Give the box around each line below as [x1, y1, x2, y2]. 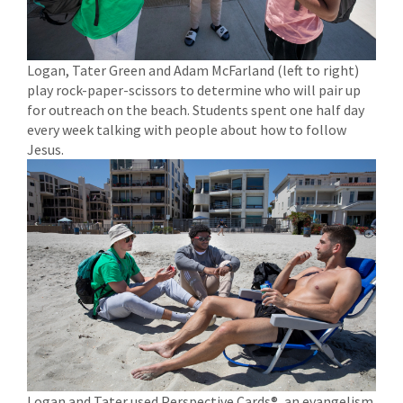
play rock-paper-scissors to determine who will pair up [27, 80, 361, 99]
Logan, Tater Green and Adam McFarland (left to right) [27, 60, 359, 79]
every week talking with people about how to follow [27, 120, 346, 139]
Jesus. [27, 139, 64, 158]
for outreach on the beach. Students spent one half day [27, 100, 364, 119]
